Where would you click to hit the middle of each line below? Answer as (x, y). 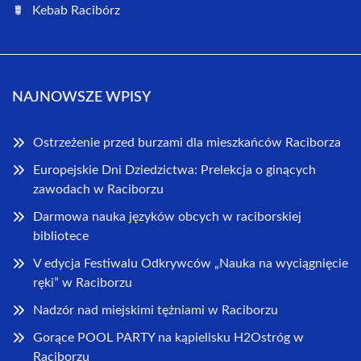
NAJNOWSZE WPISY (81, 97)
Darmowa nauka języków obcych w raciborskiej (167, 216)
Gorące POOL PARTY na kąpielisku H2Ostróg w (168, 337)
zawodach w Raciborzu (98, 189)
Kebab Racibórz (76, 10)
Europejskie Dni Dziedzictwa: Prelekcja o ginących (174, 170)
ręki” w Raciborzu (83, 282)
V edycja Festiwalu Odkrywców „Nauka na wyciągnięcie (191, 263)
